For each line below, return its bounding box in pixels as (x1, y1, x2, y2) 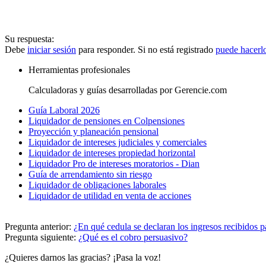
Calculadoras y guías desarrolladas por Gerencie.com (28, 84, 227, 95)
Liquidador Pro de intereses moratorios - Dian (28, 158, 199, 169)
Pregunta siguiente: (5, 232, 76, 242)
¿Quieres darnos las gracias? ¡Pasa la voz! (5, 252, 161, 262)
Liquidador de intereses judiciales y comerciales (28, 137, 207, 147)
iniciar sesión (27, 44, 76, 55)
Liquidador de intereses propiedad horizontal (28, 147, 195, 158)
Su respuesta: (5, 33, 54, 44)
